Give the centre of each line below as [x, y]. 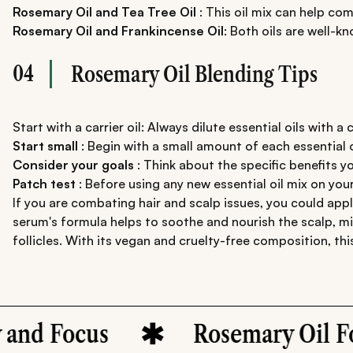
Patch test [44, 183]
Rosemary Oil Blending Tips [194, 74]
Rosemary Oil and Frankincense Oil [118, 30]
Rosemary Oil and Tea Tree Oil [104, 11]
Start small [45, 145]
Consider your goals [73, 164]
